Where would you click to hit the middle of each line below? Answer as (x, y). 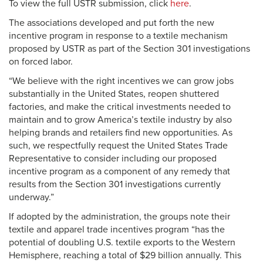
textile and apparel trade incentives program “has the (117, 230)
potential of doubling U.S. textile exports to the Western (122, 242)
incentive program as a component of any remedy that (119, 171)
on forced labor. (41, 62)
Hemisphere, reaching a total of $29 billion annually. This (125, 255)
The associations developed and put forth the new (112, 23)
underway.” (31, 197)
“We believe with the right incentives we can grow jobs (121, 81)
